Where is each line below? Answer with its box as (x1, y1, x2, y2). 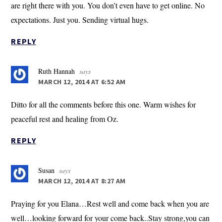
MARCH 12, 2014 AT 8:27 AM (38, 176, 126, 186)
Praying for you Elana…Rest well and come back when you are (11, 198, 210, 209)
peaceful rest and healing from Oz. (11, 113, 119, 124)
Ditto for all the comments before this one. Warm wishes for (11, 99, 196, 110)
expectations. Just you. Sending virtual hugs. (11, 14, 149, 25)
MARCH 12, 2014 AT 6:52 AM (38, 77, 126, 87)
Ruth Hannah (38, 66, 75, 76)
